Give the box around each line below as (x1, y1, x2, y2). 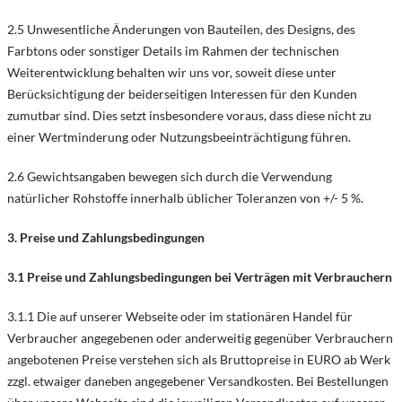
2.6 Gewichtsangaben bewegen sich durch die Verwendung (7, 169, 332, 184)
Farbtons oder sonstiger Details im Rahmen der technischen (7, 43, 339, 58)
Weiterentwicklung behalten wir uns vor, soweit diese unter (7, 65, 336, 80)
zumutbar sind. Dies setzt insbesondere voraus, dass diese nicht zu (7, 108, 371, 123)
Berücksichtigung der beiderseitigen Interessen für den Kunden (7, 86, 357, 101)
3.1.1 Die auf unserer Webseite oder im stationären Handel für (7, 309, 353, 324)
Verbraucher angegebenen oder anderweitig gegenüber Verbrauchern (7, 330, 393, 345)
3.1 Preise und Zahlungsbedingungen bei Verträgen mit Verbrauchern (7, 269, 392, 284)
